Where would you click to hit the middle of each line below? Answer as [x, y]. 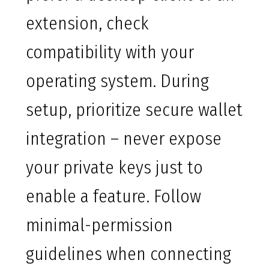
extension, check [87, 24]
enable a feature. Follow [113, 197]
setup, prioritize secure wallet [134, 110]
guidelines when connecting [128, 254]
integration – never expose [124, 139]
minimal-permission [99, 225]
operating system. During [117, 81]
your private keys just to [114, 168]
